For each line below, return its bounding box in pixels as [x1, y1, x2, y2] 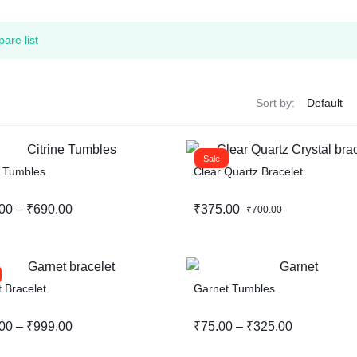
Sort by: [256, 96, 295, 110]
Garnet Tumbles [194, 282, 275, 296]
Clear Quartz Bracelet [194, 165, 303, 178]
